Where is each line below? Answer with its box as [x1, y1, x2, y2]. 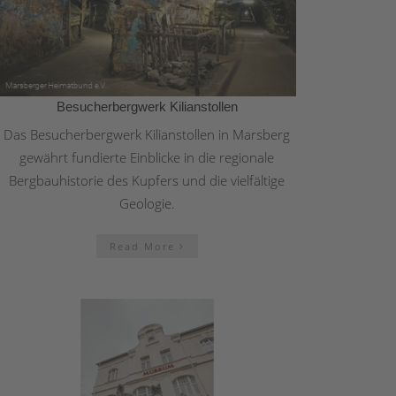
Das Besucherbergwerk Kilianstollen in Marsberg [4, 125, 290, 143]
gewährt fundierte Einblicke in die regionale [19, 148, 274, 166]
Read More [109, 239, 179, 253]
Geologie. [118, 194, 175, 212]
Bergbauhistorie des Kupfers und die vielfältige [9, 171, 285, 189]
